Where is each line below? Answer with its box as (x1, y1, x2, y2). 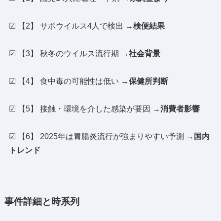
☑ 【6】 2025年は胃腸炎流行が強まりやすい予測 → (8, 132, 194, 141)
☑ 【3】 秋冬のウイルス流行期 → (8, 49, 129, 58)
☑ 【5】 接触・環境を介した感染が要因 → (8, 105, 160, 113)
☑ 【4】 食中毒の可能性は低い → (8, 77, 129, 86)
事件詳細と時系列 (4, 196, 79, 207)
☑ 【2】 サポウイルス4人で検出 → (8, 22, 133, 31)
